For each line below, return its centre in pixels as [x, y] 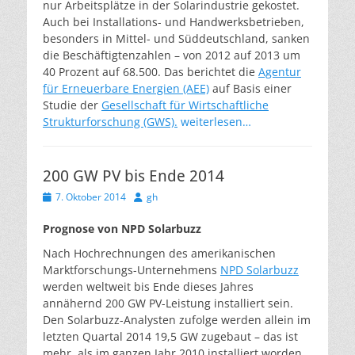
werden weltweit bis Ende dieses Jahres [148, 286]
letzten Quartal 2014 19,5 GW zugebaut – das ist [170, 336]
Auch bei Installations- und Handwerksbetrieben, [174, 22]
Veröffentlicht [72, 196]
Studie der [72, 105]
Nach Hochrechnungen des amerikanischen [159, 253]
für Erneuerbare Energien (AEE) [126, 88]
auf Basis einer [250, 88]
